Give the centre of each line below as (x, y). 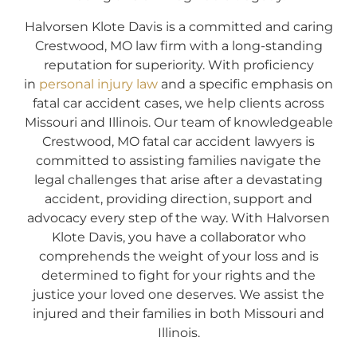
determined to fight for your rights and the (178, 275)
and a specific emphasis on (245, 84)
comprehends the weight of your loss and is (178, 256)
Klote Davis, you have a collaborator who (178, 237)
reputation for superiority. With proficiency (178, 65)
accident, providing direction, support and (178, 198)
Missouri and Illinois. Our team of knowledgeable (178, 122)
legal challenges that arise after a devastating (178, 179)
